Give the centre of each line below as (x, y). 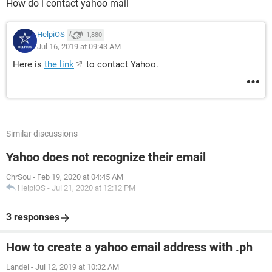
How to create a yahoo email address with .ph (129, 247)
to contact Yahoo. (121, 64)
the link (59, 64)
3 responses (33, 217)
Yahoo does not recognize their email (106, 157)
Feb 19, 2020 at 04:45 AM (80, 177)
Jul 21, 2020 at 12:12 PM (93, 188)
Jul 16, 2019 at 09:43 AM (79, 46)
